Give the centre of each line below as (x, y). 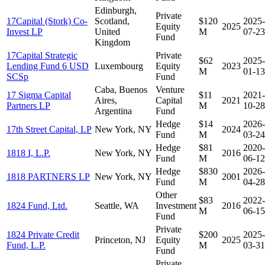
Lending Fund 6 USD (48, 66)
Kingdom (112, 42)
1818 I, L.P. (28, 153)
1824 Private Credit (43, 234)
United (107, 31)
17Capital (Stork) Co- (47, 21)
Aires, (106, 100)
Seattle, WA (117, 205)
